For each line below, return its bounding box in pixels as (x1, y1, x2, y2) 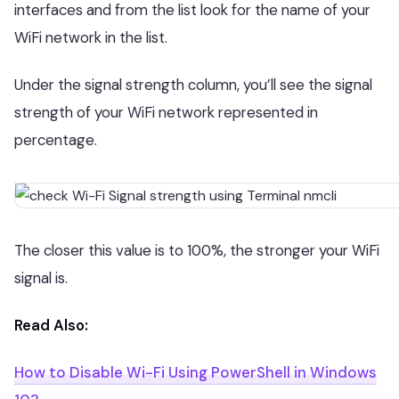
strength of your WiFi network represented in (14, 102, 318, 122)
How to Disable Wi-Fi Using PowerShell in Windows (14, 362, 377, 382)
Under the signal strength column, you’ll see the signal (14, 75, 372, 94)
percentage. (14, 130, 97, 150)
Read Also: (14, 315, 88, 335)
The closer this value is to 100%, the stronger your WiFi (14, 240, 379, 260)
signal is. (14, 268, 68, 288)
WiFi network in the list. (14, 28, 167, 47)
